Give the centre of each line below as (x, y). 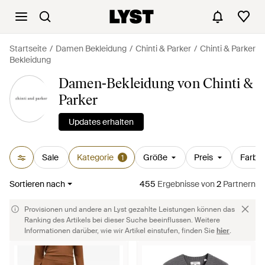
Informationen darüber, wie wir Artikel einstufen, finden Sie (120, 231)
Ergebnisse (177, 184)
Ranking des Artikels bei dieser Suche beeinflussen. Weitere (122, 220)
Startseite (28, 49)
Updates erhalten (101, 122)
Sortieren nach (37, 184)
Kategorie (95, 157)
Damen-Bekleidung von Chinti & (156, 83)
